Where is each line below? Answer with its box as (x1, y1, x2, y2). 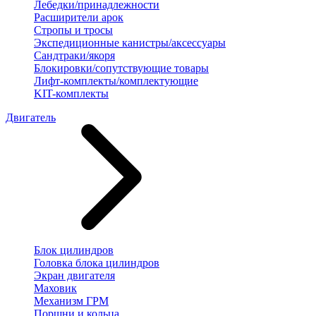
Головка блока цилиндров (34, 257, 159, 269)
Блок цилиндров (34, 244, 114, 257)
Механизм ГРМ (34, 295, 109, 308)
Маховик (34, 282, 77, 295)
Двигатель (6, 111, 56, 124)
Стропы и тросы (34, 24, 113, 37)
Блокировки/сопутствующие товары (34, 62, 209, 75)
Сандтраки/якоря (34, 49, 115, 62)
